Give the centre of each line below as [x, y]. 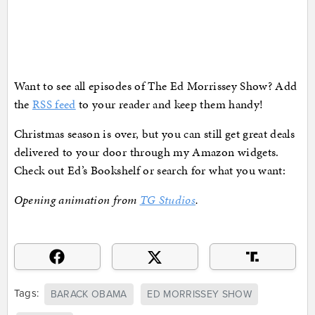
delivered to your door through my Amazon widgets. [146, 152]
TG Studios [168, 200]
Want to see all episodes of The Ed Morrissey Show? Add [155, 86]
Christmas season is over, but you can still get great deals [154, 134]
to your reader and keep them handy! [169, 104]
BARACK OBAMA [89, 294]
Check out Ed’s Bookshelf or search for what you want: [150, 171]
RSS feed [54, 104]
